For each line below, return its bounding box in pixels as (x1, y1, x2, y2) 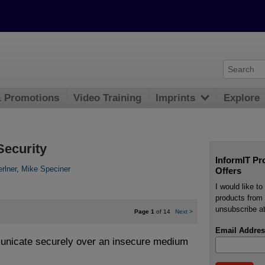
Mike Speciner (21, 164, 70, 174)
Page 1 (134, 208, 154, 215)
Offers (215, 165, 241, 176)
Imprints (156, 92, 196, 104)
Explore (224, 92, 260, 104)
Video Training (73, 92, 142, 104)
